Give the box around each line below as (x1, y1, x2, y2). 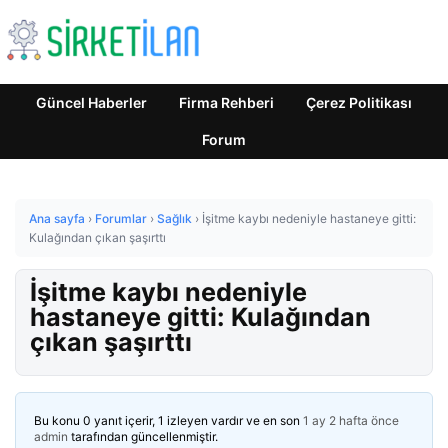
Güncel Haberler (36, 94, 147, 111)
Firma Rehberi (179, 94, 274, 111)
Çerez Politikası (306, 94, 412, 111)
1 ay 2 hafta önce (303, 413, 399, 428)
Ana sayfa (29, 211, 85, 226)
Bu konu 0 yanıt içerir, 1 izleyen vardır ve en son (34, 413, 303, 428)
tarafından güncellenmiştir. (68, 429, 218, 444)
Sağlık (157, 211, 192, 226)
